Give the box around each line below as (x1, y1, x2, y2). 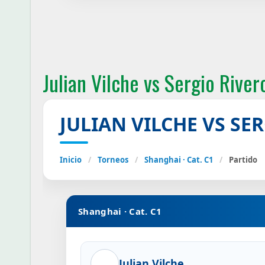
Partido (229, 154, 257, 165)
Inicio (60, 154, 82, 165)
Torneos (98, 154, 128, 165)
